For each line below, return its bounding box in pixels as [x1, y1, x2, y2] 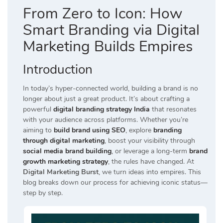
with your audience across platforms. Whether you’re [23, 115, 188, 125]
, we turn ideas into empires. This [99, 167, 201, 177]
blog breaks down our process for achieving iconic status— [23, 178, 208, 188]
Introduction [23, 61, 93, 79]
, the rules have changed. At [108, 157, 194, 167]
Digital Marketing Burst [23, 167, 99, 177]
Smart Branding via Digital [23, 20, 200, 41]
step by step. [23, 188, 63, 198]
